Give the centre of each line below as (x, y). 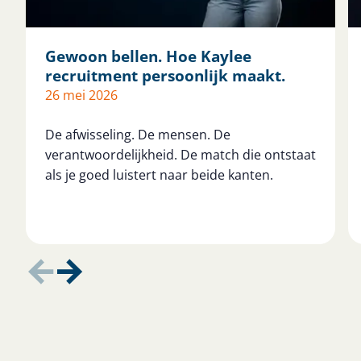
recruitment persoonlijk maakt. (165, 75)
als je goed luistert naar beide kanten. (159, 174)
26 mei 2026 (81, 95)
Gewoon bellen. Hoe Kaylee (148, 56)
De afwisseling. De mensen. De (138, 134)
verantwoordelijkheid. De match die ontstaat (180, 154)
